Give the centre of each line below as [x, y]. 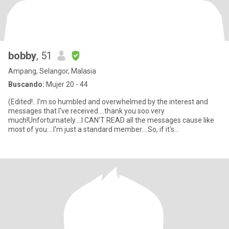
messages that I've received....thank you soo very [86, 111]
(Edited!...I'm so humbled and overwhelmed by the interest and [108, 102]
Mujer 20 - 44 [66, 84]
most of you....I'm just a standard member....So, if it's [91, 129]
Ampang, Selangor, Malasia [52, 71]
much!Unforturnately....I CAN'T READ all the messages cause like [111, 120]
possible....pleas [33, 139]
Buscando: [26, 84]
